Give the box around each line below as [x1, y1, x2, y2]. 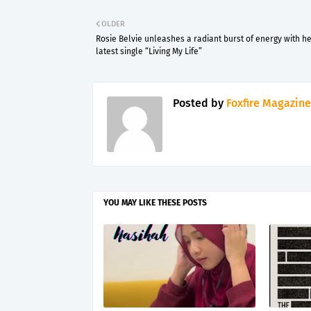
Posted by [173, 96, 224, 110]
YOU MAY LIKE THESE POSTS [103, 198, 207, 208]
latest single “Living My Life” [96, 47, 202, 56]
